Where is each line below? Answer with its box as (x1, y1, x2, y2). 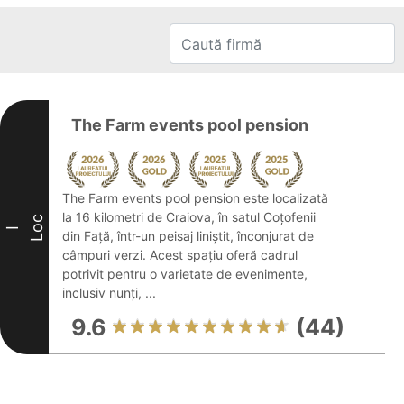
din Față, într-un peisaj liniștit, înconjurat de (62, 228, 314, 243)
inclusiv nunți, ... (62, 285, 156, 300)
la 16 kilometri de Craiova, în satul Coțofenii (62, 209, 316, 225)
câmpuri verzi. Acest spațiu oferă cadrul (62, 247, 298, 262)
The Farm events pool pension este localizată (62, 190, 328, 206)
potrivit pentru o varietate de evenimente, (62, 266, 308, 281)
